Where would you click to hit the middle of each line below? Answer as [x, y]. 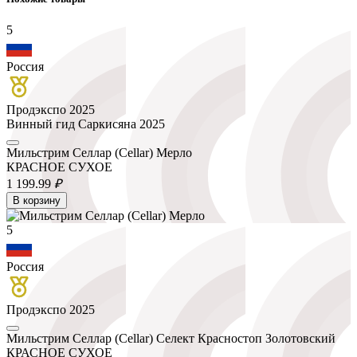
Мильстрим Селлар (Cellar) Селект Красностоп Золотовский [171, 338]
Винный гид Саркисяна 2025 [86, 124]
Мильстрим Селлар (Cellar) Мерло [99, 152]
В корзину [37, 200]
